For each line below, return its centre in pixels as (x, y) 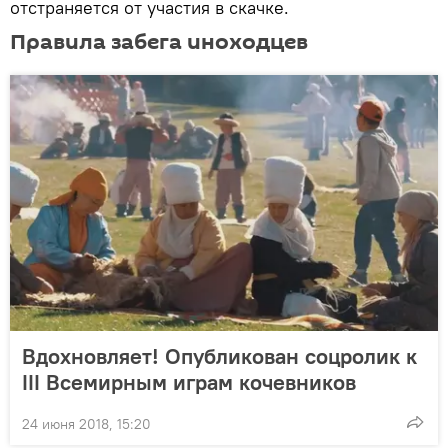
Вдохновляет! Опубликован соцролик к (219, 355)
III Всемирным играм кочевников (189, 381)
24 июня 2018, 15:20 (86, 423)
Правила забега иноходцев (159, 41)
